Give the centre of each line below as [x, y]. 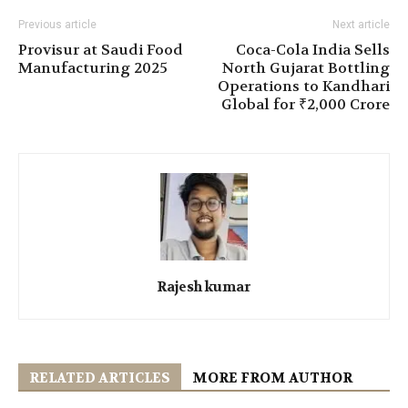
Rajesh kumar [204, 287]
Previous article [57, 25]
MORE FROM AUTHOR [272, 378]
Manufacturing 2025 [93, 68]
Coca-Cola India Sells [313, 50]
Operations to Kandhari [304, 87]
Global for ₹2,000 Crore [306, 105]
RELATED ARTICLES [100, 378]
